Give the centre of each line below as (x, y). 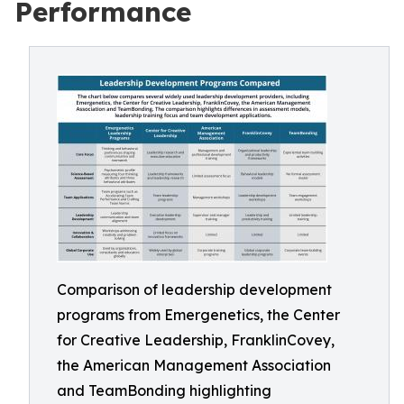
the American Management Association (194, 365)
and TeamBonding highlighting (164, 390)
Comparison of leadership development (194, 289)
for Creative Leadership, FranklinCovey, (196, 340)
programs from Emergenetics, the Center (198, 315)
